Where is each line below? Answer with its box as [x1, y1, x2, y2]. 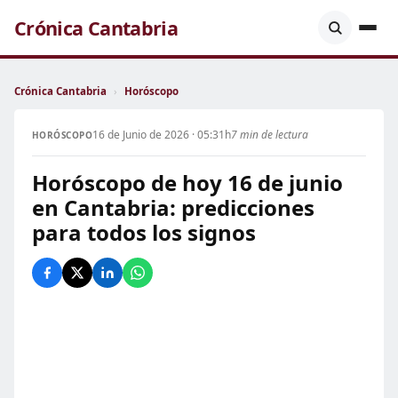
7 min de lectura [231, 127, 309, 142]
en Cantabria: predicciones [32, 193, 314, 222]
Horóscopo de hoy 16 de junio [32, 168, 343, 197]
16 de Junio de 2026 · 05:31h [92, 127, 232, 142]
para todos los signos [32, 218, 256, 247]
